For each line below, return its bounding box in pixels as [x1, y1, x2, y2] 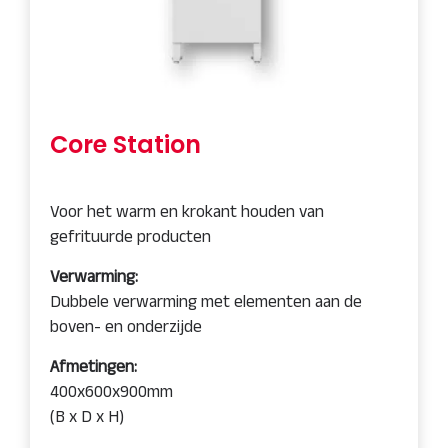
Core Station [50, 128, 201, 161]
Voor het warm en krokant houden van [50, 202, 324, 220]
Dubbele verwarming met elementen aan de [50, 292, 362, 310]
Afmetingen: [50, 357, 137, 375]
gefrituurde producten [50, 227, 211, 245]
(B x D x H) [50, 407, 124, 425]
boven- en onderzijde [50, 317, 202, 335]
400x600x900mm [50, 382, 173, 400]
